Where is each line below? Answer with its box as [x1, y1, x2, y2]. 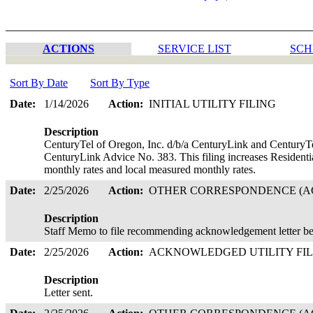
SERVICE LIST [157, 43, 231, 54]
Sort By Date [10, 77, 68, 89]
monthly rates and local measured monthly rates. [44, 163, 259, 175]
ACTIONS [43, 43, 94, 54]
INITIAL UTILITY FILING [149, 98, 279, 110]
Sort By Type [90, 77, 150, 89]
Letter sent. [44, 286, 96, 298]
